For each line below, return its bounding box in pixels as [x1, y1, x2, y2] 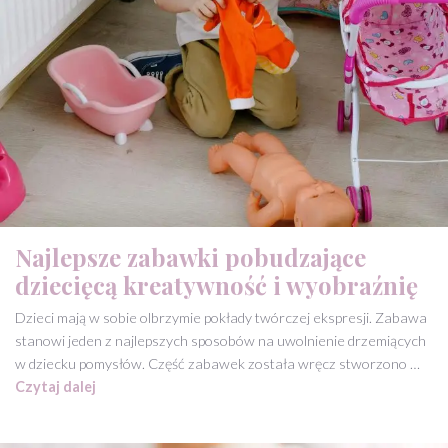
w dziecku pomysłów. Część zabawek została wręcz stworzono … [15, 355, 420, 373]
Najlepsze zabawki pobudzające [15, 241, 366, 274]
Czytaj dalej [15, 378, 96, 396]
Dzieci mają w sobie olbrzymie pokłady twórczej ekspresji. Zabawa [15, 309, 427, 327]
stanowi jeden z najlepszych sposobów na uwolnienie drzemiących [15, 332, 426, 350]
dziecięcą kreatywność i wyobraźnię [15, 269, 418, 302]
